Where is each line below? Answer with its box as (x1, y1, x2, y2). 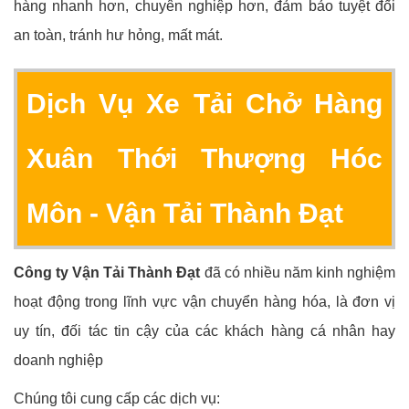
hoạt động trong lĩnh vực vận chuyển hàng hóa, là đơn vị (14, 294, 395, 310)
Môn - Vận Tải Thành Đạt (26, 198, 343, 229)
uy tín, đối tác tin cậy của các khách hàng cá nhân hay (14, 323, 395, 340)
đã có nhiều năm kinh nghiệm (200, 265, 396, 281)
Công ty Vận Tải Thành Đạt (14, 265, 201, 281)
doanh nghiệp (14, 352, 103, 369)
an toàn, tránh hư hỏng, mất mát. (14, 27, 223, 44)
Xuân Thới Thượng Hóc (26, 143, 383, 174)
